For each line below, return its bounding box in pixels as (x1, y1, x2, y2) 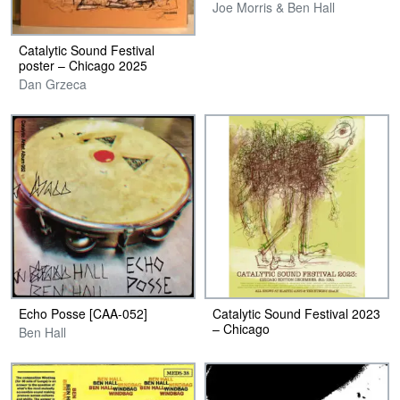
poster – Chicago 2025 (19, 55, 147, 74)
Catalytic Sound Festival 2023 (212, 304, 380, 322)
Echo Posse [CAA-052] (19, 304, 147, 322)
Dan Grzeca (19, 74, 87, 93)
